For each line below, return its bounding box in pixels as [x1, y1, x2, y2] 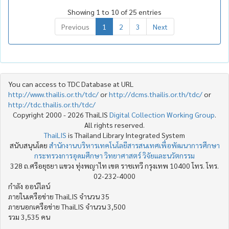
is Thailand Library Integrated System [66, 130, 185, 140]
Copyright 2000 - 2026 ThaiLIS [13, 109, 109, 119]
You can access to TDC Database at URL [8, 79, 133, 88]
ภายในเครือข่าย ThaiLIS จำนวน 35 [8, 191, 109, 201]
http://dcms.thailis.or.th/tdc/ [109, 89, 202, 99]
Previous [61, 21, 89, 31]
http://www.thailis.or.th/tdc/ [8, 89, 99, 99]
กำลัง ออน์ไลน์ [8, 181, 50, 191]
